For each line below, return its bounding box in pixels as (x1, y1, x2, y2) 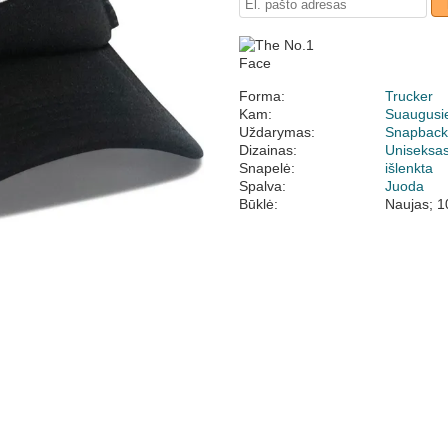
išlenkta (385, 160, 434, 176)
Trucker (385, 88, 434, 104)
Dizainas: (239, 142, 297, 158)
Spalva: (239, 178, 286, 194)
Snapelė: (239, 160, 295, 176)
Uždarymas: (239, 124, 315, 140)
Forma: (239, 88, 285, 104)
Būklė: (239, 196, 278, 212)
